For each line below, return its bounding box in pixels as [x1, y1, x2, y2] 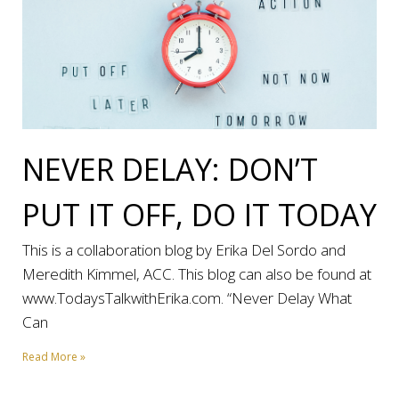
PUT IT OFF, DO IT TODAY [22, 194, 377, 235]
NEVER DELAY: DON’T [22, 149, 318, 190]
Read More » [22, 349, 85, 364]
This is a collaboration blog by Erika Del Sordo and [22, 240, 346, 260]
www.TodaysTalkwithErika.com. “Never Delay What [22, 288, 352, 308]
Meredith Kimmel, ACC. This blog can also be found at [22, 264, 371, 284]
